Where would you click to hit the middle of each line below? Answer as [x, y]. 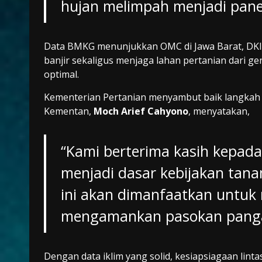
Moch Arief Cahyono [141, 111]
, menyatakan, [219, 111]
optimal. [61, 75]
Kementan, [69, 111]
